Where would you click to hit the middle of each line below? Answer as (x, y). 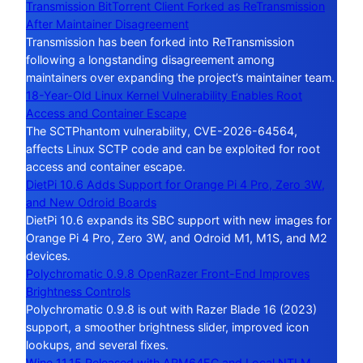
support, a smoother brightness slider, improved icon (167, 327)
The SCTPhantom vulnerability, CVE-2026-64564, (162, 130)
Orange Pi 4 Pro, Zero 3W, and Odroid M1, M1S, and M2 (177, 237)
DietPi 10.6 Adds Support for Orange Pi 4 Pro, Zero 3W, (175, 184)
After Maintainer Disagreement (107, 23)
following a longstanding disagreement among (150, 59)
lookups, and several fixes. (97, 344)
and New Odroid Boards (91, 202)
